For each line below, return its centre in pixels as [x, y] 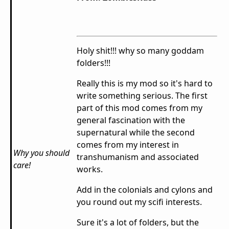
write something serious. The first [142, 96]
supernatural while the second [136, 133]
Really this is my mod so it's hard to [145, 84]
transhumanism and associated [138, 157]
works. [91, 169]
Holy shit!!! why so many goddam [140, 51]
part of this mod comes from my [140, 108]
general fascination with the [131, 120]
